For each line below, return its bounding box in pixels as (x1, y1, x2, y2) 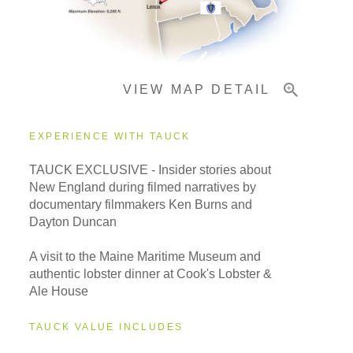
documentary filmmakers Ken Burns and (29, 198, 253, 212)
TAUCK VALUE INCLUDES (29, 321, 184, 333)
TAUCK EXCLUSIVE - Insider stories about (29, 163, 272, 177)
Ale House (29, 284, 92, 299)
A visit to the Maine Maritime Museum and (29, 250, 262, 264)
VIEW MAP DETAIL (122, 83, 271, 97)
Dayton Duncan (29, 215, 117, 229)
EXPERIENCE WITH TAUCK (29, 131, 191, 143)
